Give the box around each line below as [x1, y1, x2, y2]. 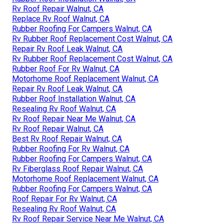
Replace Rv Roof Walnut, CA [12, 14, 109, 24]
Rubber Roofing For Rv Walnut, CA [12, 144, 129, 154]
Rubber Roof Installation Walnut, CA [12, 94, 135, 104]
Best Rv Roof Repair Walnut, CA [12, 134, 122, 144]
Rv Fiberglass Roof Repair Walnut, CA [12, 164, 143, 174]
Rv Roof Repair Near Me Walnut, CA [12, 114, 135, 124]
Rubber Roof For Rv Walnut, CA [12, 64, 119, 74]
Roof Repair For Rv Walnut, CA [12, 194, 117, 204]
